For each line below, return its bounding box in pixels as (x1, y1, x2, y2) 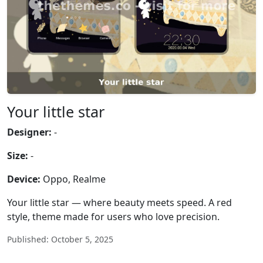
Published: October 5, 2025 (7, 234, 113, 245)
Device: (7, 173, 41, 186)
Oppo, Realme (41, 173, 106, 186)
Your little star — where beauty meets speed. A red (7, 196, 232, 209)
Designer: (7, 126, 52, 139)
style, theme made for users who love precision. (7, 210, 220, 223)
